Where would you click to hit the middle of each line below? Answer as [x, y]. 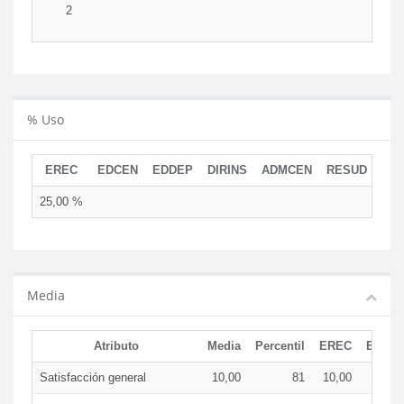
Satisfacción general [93, 377]
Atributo [116, 346]
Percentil [280, 346]
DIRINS [227, 170]
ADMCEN [287, 170]
